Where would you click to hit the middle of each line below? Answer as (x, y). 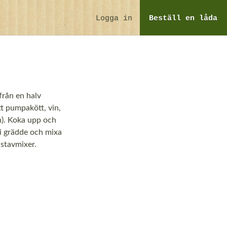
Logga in (114, 18)
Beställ (167, 18)
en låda (202, 18)
